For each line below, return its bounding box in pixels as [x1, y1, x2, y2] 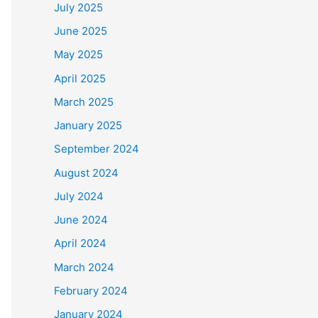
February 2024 [54, 283, 128, 297]
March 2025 [54, 94, 114, 109]
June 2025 [54, 24, 107, 38]
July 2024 [54, 189, 104, 203]
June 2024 [54, 213, 108, 226]
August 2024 [54, 165, 119, 180]
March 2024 [54, 260, 114, 274]
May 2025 [54, 48, 103, 62]
